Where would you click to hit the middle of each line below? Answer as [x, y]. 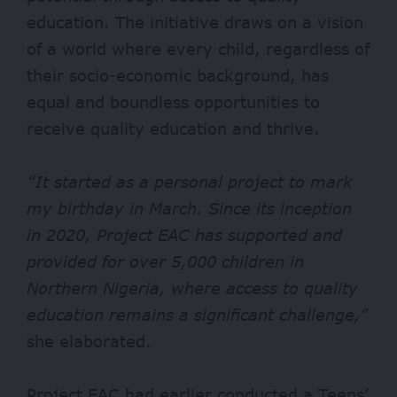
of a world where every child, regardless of [198, 48]
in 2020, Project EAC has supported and [184, 234]
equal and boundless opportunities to [173, 101]
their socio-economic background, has [178, 75]
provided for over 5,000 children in [165, 261]
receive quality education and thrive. [173, 128]
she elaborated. [89, 341]
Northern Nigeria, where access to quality [192, 288]
